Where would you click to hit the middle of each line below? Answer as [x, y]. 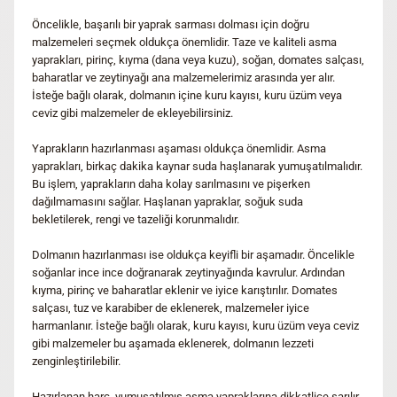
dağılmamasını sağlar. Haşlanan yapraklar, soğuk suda [167, 201]
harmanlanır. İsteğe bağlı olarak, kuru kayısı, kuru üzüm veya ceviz [195, 325]
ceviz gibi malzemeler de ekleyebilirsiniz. [132, 113]
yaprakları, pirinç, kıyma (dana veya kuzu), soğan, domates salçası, [198, 59]
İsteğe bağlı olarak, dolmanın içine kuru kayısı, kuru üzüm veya [187, 95]
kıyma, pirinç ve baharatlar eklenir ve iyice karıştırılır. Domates [185, 290]
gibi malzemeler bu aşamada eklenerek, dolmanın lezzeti [173, 343]
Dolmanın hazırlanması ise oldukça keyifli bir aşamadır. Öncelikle [193, 254]
